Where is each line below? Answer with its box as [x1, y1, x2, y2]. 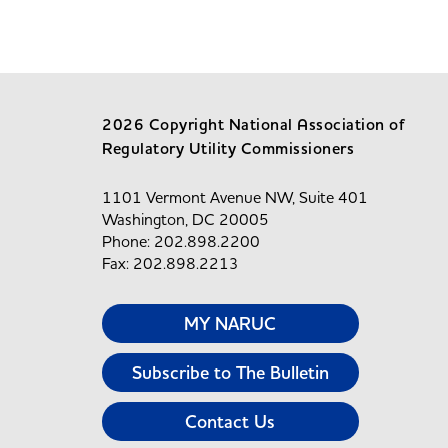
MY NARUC [184, 312, 277, 335]
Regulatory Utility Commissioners [102, 138, 354, 159]
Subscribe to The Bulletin [131, 361, 329, 384]
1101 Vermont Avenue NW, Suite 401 [102, 187, 368, 207]
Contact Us [185, 410, 276, 433]
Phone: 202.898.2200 [102, 231, 260, 251]
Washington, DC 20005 [102, 209, 269, 229]
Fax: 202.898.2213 [102, 253, 239, 273]
